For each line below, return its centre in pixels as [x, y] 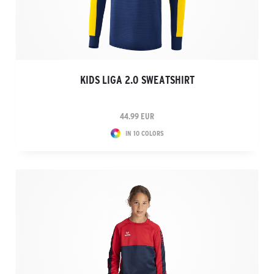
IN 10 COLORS [144, 133]
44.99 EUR [137, 116]
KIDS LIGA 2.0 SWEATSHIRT [137, 80]
